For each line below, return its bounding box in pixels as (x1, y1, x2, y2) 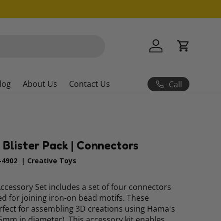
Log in (155, 45, 178, 57)
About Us (23, 78, 57, 89)
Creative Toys (27, 156, 77, 166)
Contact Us (69, 78, 110, 89)
